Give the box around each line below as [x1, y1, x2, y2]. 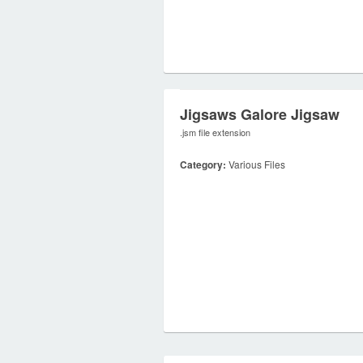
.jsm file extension [180, 126, 250, 139]
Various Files [226, 157, 285, 171]
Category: [180, 157, 226, 172]
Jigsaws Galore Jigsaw [180, 104, 340, 125]
